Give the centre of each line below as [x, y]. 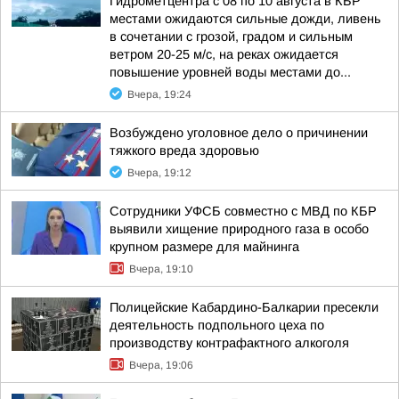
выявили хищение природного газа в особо [239, 229]
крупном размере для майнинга [204, 247]
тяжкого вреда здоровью [184, 151]
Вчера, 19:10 [161, 269]
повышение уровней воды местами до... [230, 72]
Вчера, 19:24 [159, 94]
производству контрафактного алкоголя [229, 343]
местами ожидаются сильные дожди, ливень [245, 19]
